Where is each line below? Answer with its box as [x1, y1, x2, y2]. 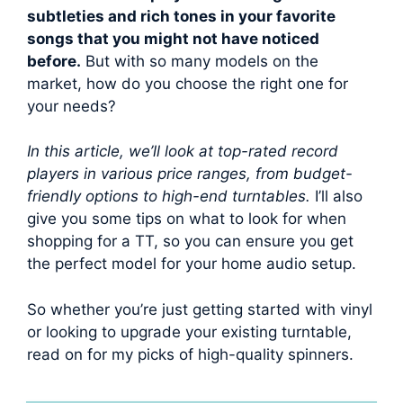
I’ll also [310, 187, 363, 206]
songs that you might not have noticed [27, 29, 319, 48]
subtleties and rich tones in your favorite [27, 6, 336, 25]
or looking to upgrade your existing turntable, [27, 322, 352, 341]
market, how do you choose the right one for [27, 74, 348, 93]
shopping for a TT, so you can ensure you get [27, 232, 354, 251]
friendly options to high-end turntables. [27, 187, 310, 206]
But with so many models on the [81, 51, 318, 70]
